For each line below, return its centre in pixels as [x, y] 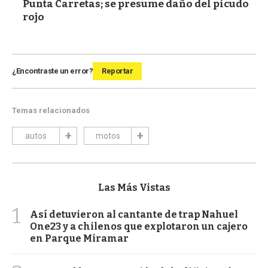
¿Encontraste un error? [52, 71]
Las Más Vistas [134, 187]
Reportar [117, 71]
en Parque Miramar [79, 238]
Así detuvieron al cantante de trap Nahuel [134, 214]
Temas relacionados [51, 110]
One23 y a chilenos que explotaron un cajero [139, 226]
